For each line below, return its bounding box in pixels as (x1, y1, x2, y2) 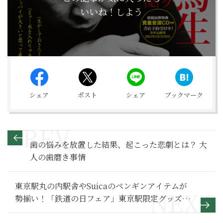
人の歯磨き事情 (30, 151, 86, 163)
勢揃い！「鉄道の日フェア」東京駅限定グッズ (15, 193, 182, 204)
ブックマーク (165, 90, 203, 100)
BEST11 (15, 205, 43, 217)
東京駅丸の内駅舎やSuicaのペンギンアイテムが (15, 180, 187, 192)
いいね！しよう (80, 5, 143, 18)
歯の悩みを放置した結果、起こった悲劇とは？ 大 (30, 139, 207, 150)
